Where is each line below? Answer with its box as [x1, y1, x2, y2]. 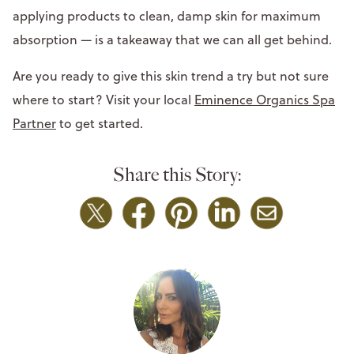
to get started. [56, 114, 146, 132]
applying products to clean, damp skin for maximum [13, 6, 321, 24]
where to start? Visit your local [13, 90, 194, 108]
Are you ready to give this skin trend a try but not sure [13, 66, 329, 85]
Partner [13, 114, 56, 132]
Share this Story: [112, 163, 242, 186]
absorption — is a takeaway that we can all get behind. [13, 30, 335, 48]
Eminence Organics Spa [194, 90, 335, 108]
